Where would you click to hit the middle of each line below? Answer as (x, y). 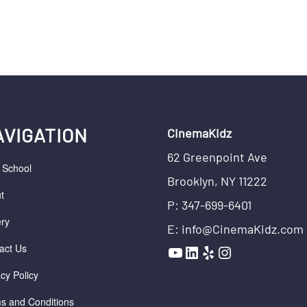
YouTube (198, 251)
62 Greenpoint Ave (217, 157)
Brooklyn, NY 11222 (217, 181)
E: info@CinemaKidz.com (235, 229)
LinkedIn (213, 251)
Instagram (252, 251)
